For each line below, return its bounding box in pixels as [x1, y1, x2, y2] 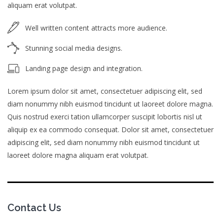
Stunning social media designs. [25, 43, 122, 53]
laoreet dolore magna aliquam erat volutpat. [7, 150, 148, 160]
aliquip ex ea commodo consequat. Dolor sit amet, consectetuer [7, 125, 214, 134]
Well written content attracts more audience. [25, 23, 167, 33]
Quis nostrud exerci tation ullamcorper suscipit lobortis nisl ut [7, 112, 202, 121]
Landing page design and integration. [25, 64, 143, 73]
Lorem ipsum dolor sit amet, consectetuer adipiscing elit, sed [7, 86, 202, 96]
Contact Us [7, 202, 61, 214]
